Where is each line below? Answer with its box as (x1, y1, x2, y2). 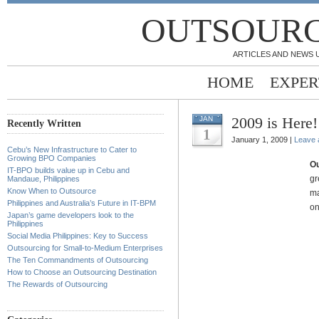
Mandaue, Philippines (7, 174, 80, 183)
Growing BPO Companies (7, 154, 96, 162)
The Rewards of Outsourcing (7, 280, 108, 288)
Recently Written (7, 118, 81, 129)
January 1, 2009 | (231, 135, 294, 144)
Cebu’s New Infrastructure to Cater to (7, 145, 137, 154)
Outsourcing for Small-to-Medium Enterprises (7, 244, 163, 252)
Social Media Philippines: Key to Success (7, 231, 148, 240)
